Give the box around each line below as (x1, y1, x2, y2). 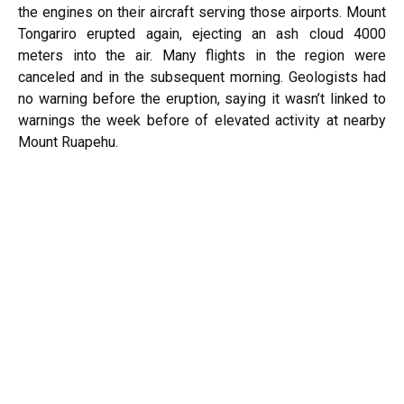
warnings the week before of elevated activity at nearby (18, 112, 386, 129)
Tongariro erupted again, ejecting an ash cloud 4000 (18, 25, 386, 42)
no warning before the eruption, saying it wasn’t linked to (18, 90, 386, 107)
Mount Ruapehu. (18, 133, 118, 151)
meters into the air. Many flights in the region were (18, 47, 386, 64)
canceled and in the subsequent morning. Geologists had (18, 69, 386, 86)
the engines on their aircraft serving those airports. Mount (18, 4, 386, 21)
